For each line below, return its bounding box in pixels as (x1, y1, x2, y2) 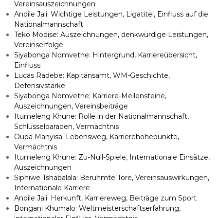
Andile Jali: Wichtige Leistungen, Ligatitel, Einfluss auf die (14, 10, 208, 18)
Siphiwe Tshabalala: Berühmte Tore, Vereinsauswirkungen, (14, 173, 209, 182)
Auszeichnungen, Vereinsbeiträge (14, 102, 128, 110)
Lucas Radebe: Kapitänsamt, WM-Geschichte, (14, 71, 170, 80)
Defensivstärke (14, 81, 65, 90)
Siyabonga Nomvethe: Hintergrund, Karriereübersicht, (14, 51, 197, 59)
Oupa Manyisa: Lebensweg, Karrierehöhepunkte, (14, 132, 179, 141)
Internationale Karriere (14, 183, 90, 192)
